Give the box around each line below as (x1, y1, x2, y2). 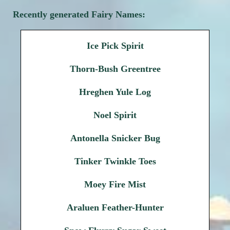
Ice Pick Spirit (86, 41, 144, 51)
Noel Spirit (93, 110, 137, 120)
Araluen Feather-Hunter (66, 202, 164, 213)
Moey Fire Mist (84, 179, 146, 189)
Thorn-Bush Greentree (69, 64, 161, 74)
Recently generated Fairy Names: (13, 9, 145, 20)
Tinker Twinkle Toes (74, 156, 156, 166)
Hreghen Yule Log (79, 87, 151, 97)
